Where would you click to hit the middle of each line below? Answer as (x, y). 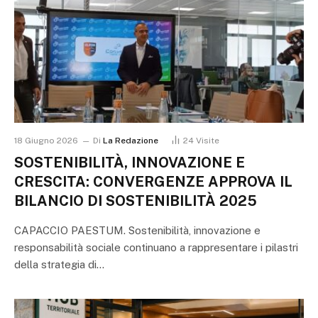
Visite (208, 141)
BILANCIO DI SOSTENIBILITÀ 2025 (136, 201)
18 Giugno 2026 (46, 141)
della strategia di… (59, 265)
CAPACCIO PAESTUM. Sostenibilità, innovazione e (137, 231)
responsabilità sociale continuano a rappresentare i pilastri (156, 248)
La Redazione (131, 141)
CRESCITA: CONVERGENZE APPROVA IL (153, 182)
